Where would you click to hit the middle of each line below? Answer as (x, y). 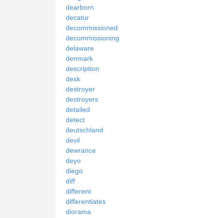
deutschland (84, 130)
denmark (79, 58)
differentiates (86, 201)
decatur (77, 17)
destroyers (82, 99)
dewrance (81, 150)
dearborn (80, 7)
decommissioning (92, 38)
